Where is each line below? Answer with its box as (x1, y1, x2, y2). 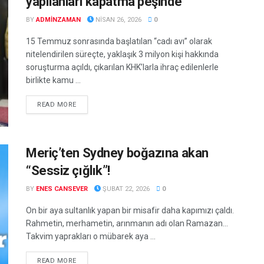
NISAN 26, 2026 (94, 16, 141, 24)
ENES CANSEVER (36, 185, 88, 193)
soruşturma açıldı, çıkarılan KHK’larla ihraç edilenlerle (26, 62, 219, 72)
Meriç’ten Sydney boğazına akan (26, 146, 209, 161)
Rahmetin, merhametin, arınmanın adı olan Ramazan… (26, 219, 228, 229)
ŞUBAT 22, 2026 (101, 185, 150, 193)
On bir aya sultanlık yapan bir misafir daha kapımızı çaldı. (26, 206, 234, 216)
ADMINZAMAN (36, 16, 81, 24)
